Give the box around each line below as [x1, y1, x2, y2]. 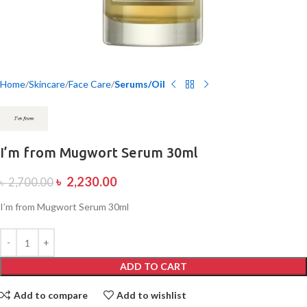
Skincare [29, 78, 65, 90]
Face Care [69, 78, 111, 90]
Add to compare [13, 288, 88, 301]
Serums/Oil [114, 78, 165, 90]
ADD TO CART [120, 260, 187, 273]
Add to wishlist [116, 288, 187, 301]
